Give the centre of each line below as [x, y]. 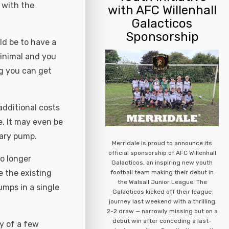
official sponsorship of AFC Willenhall [162, 153]
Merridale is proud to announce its [162, 143]
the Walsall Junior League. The [162, 182]
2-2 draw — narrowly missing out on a [162, 211]
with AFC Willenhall [162, 10]
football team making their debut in [162, 173]
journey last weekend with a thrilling [162, 202]
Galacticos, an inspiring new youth [162, 163]
